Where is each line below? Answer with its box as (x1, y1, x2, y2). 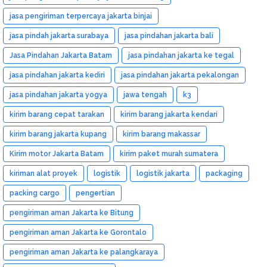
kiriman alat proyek (10, 169, 77, 178)
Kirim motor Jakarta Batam (10, 149, 104, 158)
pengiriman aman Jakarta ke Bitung (10, 208, 133, 217)
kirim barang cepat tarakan (10, 110, 104, 119)
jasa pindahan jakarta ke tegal (128, 51, 234, 60)
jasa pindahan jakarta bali (125, 31, 213, 40)
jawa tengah (123, 90, 167, 99)
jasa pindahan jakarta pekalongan (121, 70, 239, 79)
